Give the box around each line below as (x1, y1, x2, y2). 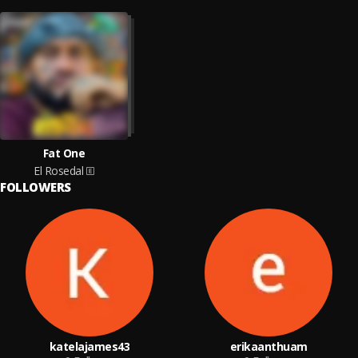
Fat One (42, 145, 86, 161)
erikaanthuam (229, 339, 308, 354)
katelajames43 (49, 339, 130, 354)
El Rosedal (34, 163, 83, 178)
